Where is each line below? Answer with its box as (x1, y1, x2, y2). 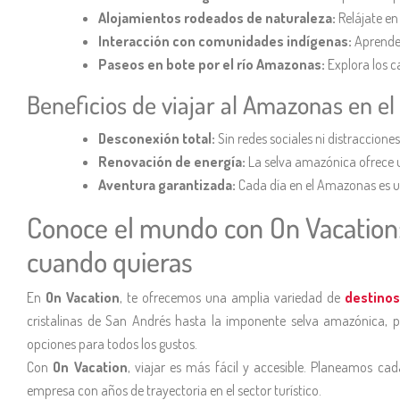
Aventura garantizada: (98, 175, 236, 194)
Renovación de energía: (98, 152, 246, 171)
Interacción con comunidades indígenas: (98, 31, 352, 50)
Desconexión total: (98, 129, 215, 147)
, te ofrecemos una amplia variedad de (119, 287, 345, 306)
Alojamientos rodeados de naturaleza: (98, 8, 336, 27)
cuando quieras (27, 242, 193, 279)
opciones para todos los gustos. (27, 334, 197, 353)
